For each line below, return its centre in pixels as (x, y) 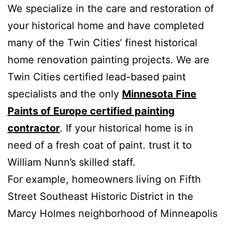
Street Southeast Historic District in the (100, 196)
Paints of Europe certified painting (91, 111)
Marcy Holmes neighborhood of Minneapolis (113, 213)
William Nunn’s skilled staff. (72, 162)
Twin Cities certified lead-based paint (97, 77)
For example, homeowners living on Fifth (104, 179)
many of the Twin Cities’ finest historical (102, 42)
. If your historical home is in (127, 128)
